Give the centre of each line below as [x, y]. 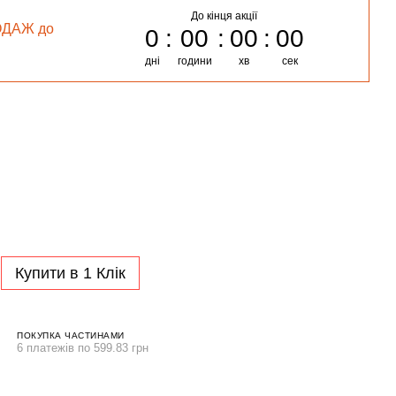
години [194, 61]
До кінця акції [224, 16]
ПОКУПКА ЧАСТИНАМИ [71, 335]
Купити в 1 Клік [70, 273]
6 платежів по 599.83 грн [83, 347]
